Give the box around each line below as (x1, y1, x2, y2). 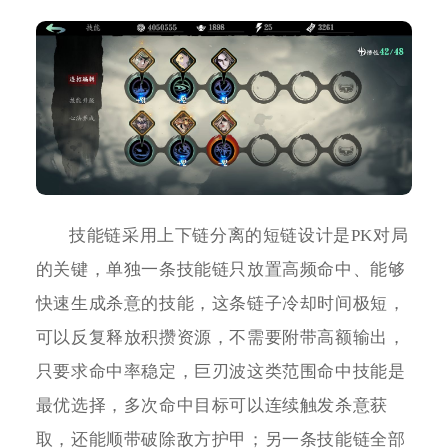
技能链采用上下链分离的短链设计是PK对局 (69, 225, 409, 245)
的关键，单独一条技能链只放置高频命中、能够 (35, 259, 406, 279)
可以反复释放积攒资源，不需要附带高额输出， (35, 327, 406, 347)
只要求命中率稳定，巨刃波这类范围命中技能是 (35, 361, 406, 381)
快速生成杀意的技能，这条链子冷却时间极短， (35, 293, 406, 313)
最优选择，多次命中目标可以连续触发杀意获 (35, 395, 388, 415)
